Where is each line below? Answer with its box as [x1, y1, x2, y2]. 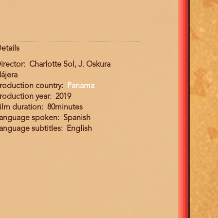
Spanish [63, 114, 91, 122]
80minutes [47, 103, 83, 111]
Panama [67, 82, 95, 90]
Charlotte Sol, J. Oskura [29, 60, 111, 69]
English [67, 125, 92, 133]
